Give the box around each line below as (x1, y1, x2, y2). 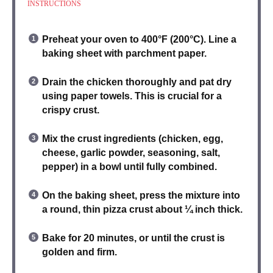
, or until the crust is (134, 233, 225, 244)
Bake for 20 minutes (42, 233, 134, 244)
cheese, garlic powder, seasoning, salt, (42, 147, 220, 158)
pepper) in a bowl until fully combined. (42, 161, 217, 172)
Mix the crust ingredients (42, 133, 156, 144)
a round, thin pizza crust (42, 204, 153, 215)
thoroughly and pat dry (123, 77, 232, 88)
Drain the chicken (42, 77, 123, 88)
